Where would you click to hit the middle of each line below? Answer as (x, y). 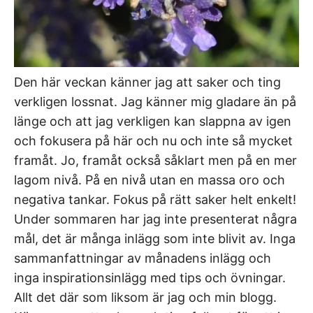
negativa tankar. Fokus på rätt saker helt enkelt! (155, 200)
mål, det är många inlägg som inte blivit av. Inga (155, 239)
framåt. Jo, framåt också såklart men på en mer (155, 161)
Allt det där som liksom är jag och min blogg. (145, 298)
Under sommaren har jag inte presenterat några (155, 219)
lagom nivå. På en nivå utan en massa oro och (150, 180)
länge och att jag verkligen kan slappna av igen (153, 122)
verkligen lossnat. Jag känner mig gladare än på (155, 102)
